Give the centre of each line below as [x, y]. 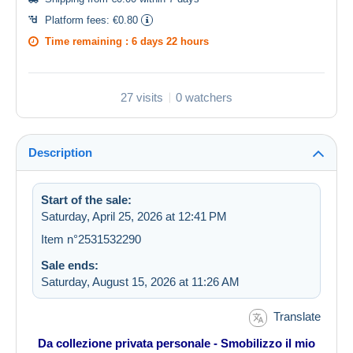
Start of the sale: [86, 200]
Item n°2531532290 [91, 240]
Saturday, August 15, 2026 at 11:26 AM [140, 282]
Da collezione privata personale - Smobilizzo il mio [176, 343]
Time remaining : [88, 42]
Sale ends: [70, 266]
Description [60, 153]
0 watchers [204, 98]
